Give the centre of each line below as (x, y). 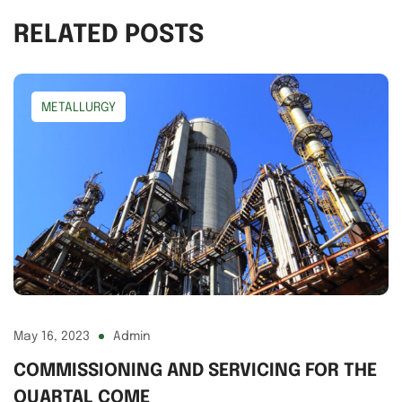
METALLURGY (79, 107)
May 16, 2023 (52, 336)
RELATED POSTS (109, 35)
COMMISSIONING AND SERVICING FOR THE (195, 371)
